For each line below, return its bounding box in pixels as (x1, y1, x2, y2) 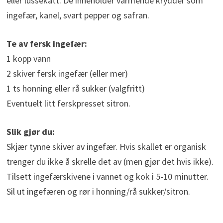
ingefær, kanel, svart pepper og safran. (6, 9, 149, 21)
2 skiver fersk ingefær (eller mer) (6, 68, 128, 80)
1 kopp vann (6, 53, 51, 65)
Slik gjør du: (6, 126, 55, 138)
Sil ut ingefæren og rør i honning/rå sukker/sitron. (6, 186, 190, 198)
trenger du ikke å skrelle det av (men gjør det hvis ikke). (6, 156, 214, 168)
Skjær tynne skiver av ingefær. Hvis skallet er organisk (6, 141, 206, 153)
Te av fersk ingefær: (6, 38, 87, 50)
